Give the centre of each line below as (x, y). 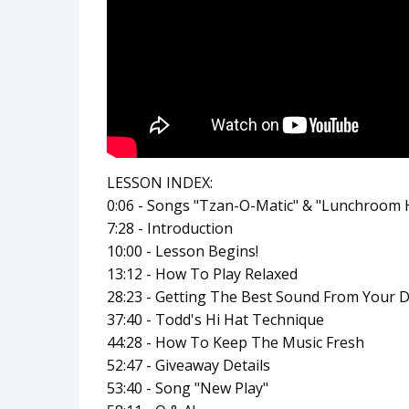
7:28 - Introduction (170, 228)
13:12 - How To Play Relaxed (202, 273)
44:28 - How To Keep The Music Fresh (236, 342)
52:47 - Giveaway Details (189, 365)
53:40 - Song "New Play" (188, 388)
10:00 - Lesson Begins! (183, 251)
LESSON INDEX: (160, 182)
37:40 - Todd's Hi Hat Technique (215, 319)
